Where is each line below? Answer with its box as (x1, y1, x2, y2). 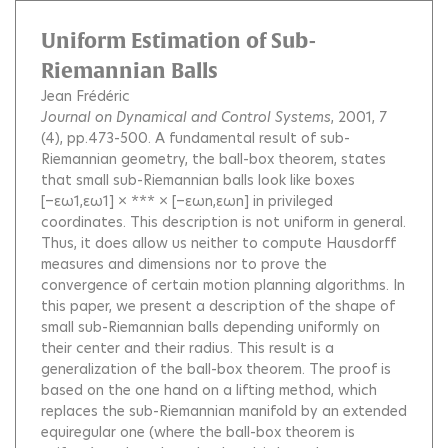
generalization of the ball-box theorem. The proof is (41, 359, 391, 380)
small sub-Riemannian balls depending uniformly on (41, 317, 380, 338)
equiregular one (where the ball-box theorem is (41, 422, 355, 443)
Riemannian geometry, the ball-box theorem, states (41, 149, 386, 170)
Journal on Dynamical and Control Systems (41, 107, 331, 128)
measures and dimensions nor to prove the (41, 254, 327, 275)
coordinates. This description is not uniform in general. (41, 212, 406, 233)
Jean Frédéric (41, 86, 130, 107)
